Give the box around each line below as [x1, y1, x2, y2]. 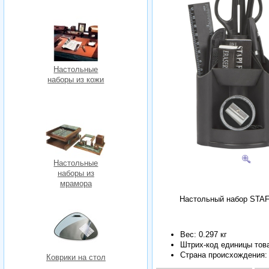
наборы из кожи [47, 74, 104, 84]
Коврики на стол [46, 253, 106, 262]
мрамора [59, 179, 92, 189]
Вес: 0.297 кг [180, 229, 228, 239]
